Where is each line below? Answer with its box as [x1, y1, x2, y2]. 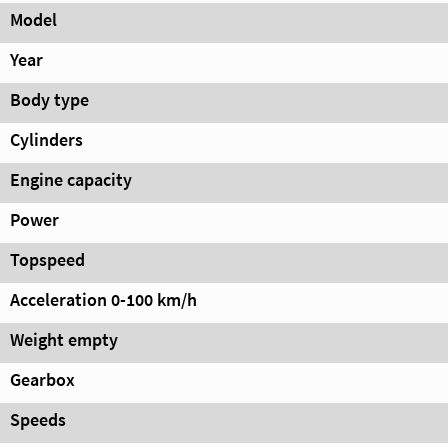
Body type [10, 88, 89, 112]
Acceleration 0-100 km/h [10, 288, 197, 312]
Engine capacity [10, 168, 132, 192]
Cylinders [10, 128, 83, 152]
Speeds [10, 408, 66, 432]
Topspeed [10, 248, 85, 272]
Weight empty [10, 328, 118, 352]
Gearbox [10, 368, 75, 392]
